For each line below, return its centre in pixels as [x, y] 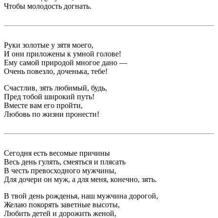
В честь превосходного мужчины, [60, 171]
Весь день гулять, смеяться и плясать [65, 162]
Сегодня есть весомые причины [57, 153]
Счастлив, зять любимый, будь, [55, 88]
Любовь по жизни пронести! [52, 114]
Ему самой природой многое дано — [65, 63]
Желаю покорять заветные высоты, [62, 205]
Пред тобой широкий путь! [49, 97]
